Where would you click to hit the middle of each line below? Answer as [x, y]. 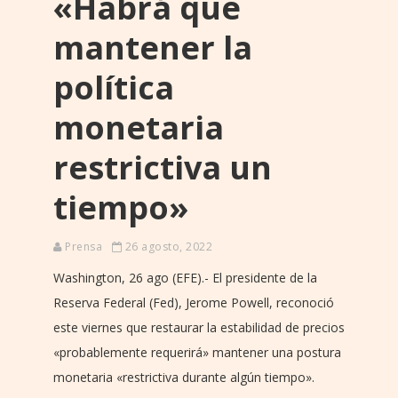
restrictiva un [163, 167]
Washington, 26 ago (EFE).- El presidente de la [185, 277]
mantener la [153, 47]
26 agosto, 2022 [167, 246]
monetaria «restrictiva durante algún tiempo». [184, 377]
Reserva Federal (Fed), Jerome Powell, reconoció [194, 302]
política [114, 87]
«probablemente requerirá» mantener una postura [197, 352]
